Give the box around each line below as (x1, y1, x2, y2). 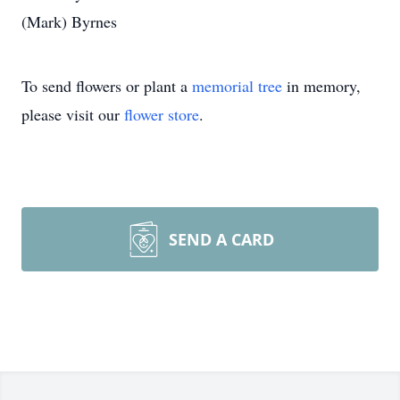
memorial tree (192, 75, 282, 96)
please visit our (21, 104, 124, 125)
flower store (124, 104, 199, 125)
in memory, (282, 75, 361, 96)
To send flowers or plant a (21, 75, 192, 96)
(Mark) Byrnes (21, 11, 117, 32)
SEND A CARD (169, 229, 274, 250)
